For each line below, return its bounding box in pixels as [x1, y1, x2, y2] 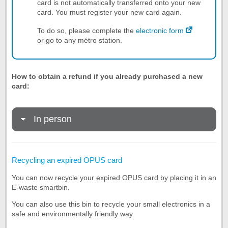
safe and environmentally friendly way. [12, 209, 134, 218]
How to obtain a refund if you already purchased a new [12, 72, 203, 80]
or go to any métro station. [37, 36, 122, 44]
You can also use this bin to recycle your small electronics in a [12, 199, 210, 208]
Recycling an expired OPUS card [12, 155, 122, 164]
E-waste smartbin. [12, 183, 70, 191]
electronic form [136, 26, 184, 35]
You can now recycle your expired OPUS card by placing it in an [12, 173, 216, 182]
